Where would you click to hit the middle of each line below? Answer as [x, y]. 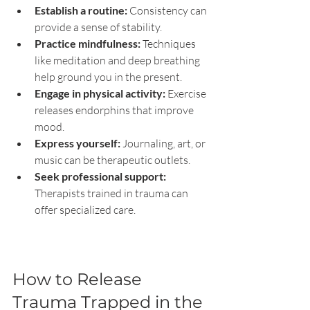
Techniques [169, 44]
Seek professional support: [100, 176]
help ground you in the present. [108, 77]
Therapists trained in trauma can [112, 193]
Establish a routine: [81, 10]
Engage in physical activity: [100, 93]
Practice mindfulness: [88, 44]
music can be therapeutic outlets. [112, 160]
